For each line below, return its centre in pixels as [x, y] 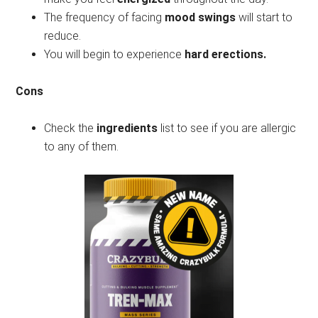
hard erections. [226, 54]
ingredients [127, 128]
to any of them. [82, 146]
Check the [71, 128]
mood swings [201, 17]
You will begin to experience [115, 54]
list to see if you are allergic [227, 128]
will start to [264, 17]
